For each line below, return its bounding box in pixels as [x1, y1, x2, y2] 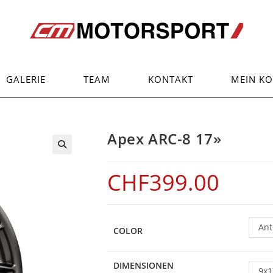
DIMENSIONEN [113, 260, 174, 271]
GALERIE [5, 73, 46, 85]
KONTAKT [147, 73, 193, 85]
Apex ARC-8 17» [107, 129, 222, 149]
